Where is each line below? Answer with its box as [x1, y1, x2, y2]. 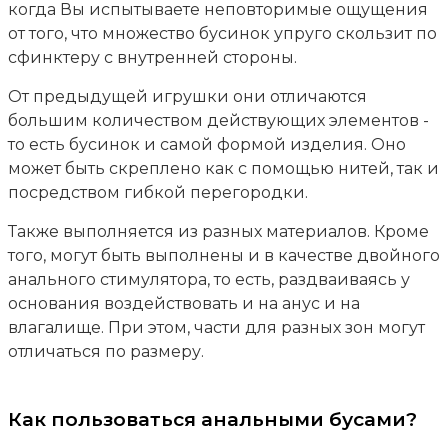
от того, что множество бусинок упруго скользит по [7, 23, 437, 43]
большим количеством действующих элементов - [7, 110, 429, 130]
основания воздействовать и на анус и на [7, 293, 360, 313]
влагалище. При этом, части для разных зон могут [7, 317, 425, 337]
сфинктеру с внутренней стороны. [7, 47, 297, 67]
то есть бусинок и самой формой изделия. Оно [7, 134, 406, 154]
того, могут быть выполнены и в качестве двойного [7, 245, 440, 265]
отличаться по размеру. [7, 341, 204, 361]
